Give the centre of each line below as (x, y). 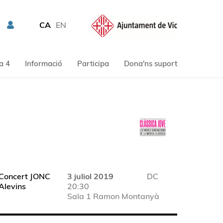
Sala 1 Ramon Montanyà (113, 196)
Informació (43, 63)
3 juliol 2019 (91, 176)
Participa (93, 63)
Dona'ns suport (150, 63)
